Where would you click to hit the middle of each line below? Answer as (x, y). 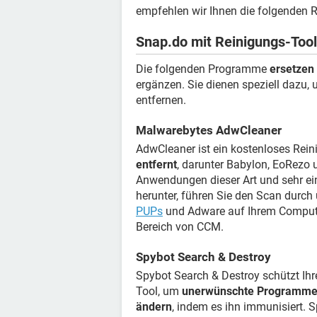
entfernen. (161, 100)
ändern (154, 307)
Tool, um (159, 291)
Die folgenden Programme (203, 69)
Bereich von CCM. (180, 227)
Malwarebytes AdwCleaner (209, 130)
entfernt (156, 165)
